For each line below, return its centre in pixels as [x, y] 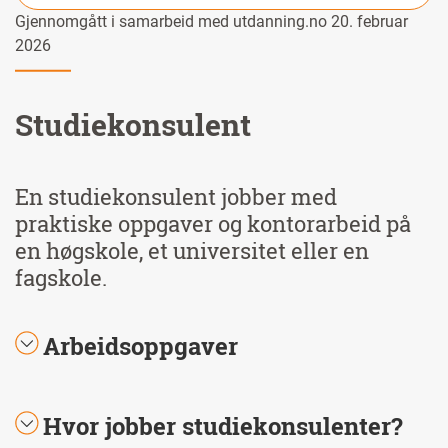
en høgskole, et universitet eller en [192, 250]
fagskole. [61, 277]
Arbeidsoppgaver [140, 345]
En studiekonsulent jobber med [176, 196]
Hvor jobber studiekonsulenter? [223, 425]
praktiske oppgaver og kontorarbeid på [213, 223]
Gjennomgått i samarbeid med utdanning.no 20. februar [211, 21]
